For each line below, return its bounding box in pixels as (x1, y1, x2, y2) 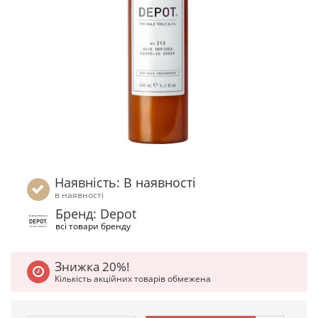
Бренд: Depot (55, 205, 136, 222)
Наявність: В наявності (55, 174, 197, 191)
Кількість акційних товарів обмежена (55, 273, 212, 284)
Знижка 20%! (62, 258, 131, 275)
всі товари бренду (55, 220, 131, 231)
